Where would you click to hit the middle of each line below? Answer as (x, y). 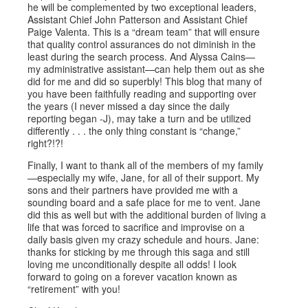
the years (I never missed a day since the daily (129, 106)
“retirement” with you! (74, 289)
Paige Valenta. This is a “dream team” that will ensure (144, 32)
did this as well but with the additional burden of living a (147, 214)
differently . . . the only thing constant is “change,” (134, 131)
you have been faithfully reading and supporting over (142, 93)
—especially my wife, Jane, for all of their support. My (144, 177)
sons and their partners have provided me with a (133, 190)
